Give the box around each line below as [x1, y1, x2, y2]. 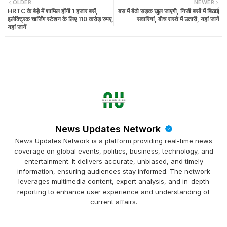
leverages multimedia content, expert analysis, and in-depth [18, 177, 209, 185]
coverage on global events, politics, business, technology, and [14, 147, 213, 155]
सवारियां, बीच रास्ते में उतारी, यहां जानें [137, 15, 219, 23]
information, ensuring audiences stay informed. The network [17, 167, 210, 175]
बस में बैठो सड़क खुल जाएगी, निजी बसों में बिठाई [118, 7, 219, 15]
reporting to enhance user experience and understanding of [17, 187, 210, 196]
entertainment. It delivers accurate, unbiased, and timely [24, 157, 203, 165]
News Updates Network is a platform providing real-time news [15, 137, 212, 145]
